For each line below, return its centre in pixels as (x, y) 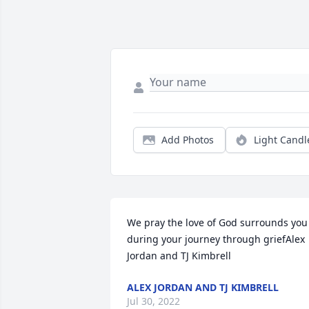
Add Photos (188, 140)
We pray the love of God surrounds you (217, 223)
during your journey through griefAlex (216, 239)
